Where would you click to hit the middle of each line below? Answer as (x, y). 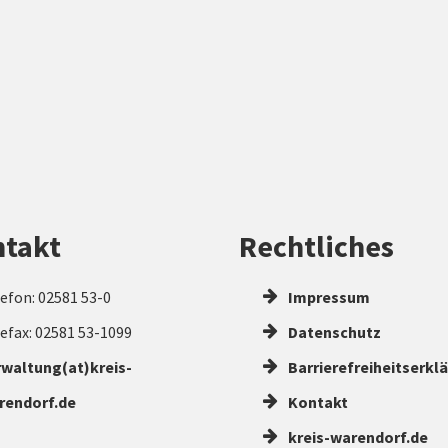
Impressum (327, 296)
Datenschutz (333, 331)
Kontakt (316, 401)
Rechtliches (316, 245)
